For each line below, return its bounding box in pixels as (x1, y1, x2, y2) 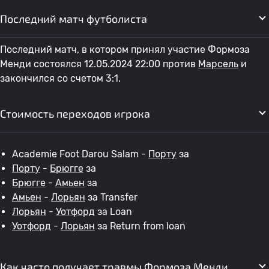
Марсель (198, 58, 238, 70)
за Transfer (85, 192, 138, 203)
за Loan (95, 206, 132, 217)
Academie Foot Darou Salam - (12, 148, 148, 160)
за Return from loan (95, 220, 186, 232)
